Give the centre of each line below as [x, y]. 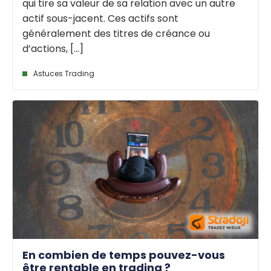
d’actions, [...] [53, 49]
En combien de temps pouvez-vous [124, 255]
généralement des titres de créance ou [116, 34]
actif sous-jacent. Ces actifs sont [100, 19]
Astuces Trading [64, 74]
